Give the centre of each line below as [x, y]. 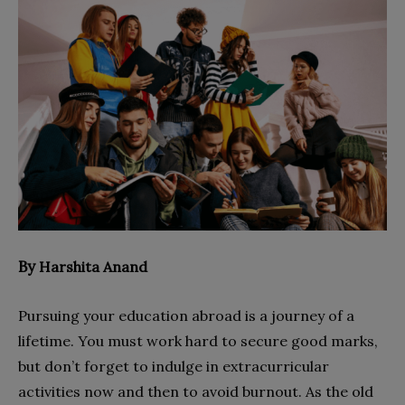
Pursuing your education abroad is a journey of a [186, 315]
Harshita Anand [93, 266]
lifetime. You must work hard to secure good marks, [198, 340]
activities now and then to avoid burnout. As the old [196, 391]
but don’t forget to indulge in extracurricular [174, 366]
